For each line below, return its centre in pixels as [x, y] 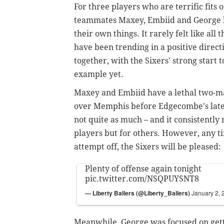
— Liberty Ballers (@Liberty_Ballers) [138, 193]
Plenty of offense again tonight [143, 168]
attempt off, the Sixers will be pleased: [147, 146]
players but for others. [118, 133]
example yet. [99, 74]
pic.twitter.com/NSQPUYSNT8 [142, 178]
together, [91, 60]
